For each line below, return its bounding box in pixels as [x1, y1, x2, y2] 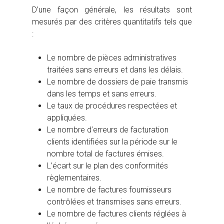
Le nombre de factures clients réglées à [47, 209, 186, 219]
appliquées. [47, 113, 87, 123]
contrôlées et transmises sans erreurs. [47, 197, 181, 207]
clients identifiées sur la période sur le [47, 137, 177, 147]
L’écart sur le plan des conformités [47, 161, 168, 171]
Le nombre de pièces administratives [47, 53, 176, 63]
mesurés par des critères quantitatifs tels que [32, 17, 192, 27]
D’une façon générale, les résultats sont [32, 5, 192, 15]
